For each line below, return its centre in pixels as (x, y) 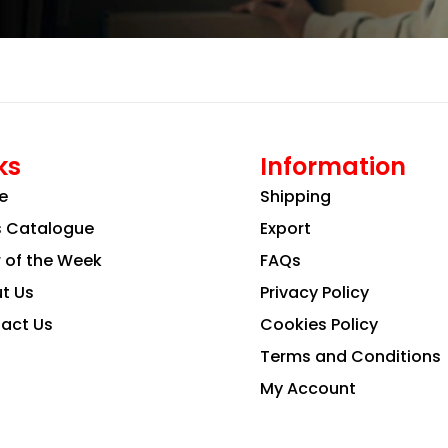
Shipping (295, 196)
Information (332, 166)
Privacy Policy (314, 292)
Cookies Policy (318, 324)
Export (285, 228)
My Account (307, 388)
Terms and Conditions (350, 356)
